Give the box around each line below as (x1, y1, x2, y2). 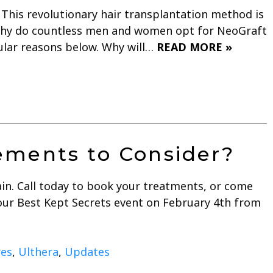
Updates (65, 244, 110, 259)
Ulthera (18, 244, 58, 259)
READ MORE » (157, 39, 232, 54)
